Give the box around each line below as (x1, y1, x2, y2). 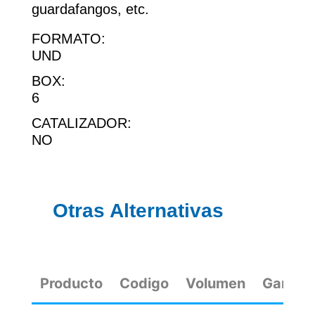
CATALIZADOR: (32, 115, 131, 131)
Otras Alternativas (53, 200, 224, 222)
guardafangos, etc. (32, 1, 149, 18)
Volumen (186, 275, 245, 292)
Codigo (120, 275, 169, 292)
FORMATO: (32, 31, 105, 47)
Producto (40, 275, 103, 292)
